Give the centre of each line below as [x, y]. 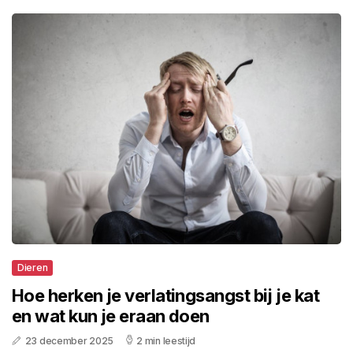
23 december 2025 [69, 340]
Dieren [33, 267]
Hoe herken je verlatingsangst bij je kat [166, 295]
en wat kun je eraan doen [111, 316]
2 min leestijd [166, 340]
